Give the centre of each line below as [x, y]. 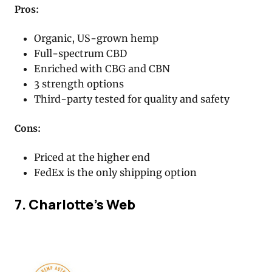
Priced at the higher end [92, 158]
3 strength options [79, 84]
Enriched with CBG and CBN [102, 69]
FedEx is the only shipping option [116, 173]
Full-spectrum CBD [81, 54]
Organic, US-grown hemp [97, 39]
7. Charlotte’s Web [75, 204]
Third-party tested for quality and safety [132, 99]
